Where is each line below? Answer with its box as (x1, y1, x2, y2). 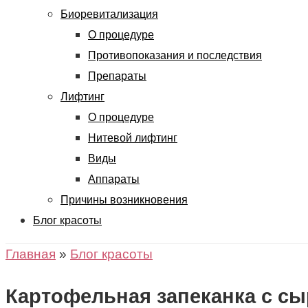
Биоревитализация (60, 8, 158, 20)
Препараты (88, 70, 146, 82)
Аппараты (88, 173, 140, 185)
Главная (5, 247, 56, 261)
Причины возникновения (60, 194, 188, 206)
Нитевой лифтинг (88, 132, 177, 144)
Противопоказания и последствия (88, 49, 262, 61)
